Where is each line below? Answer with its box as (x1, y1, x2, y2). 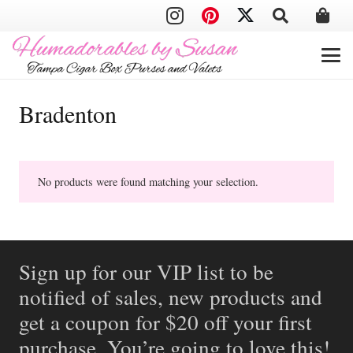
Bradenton (19, 98, 117, 129)
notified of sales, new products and (19, 282, 322, 311)
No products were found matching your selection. (38, 174, 258, 189)
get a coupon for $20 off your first (19, 307, 312, 336)
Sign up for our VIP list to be (19, 257, 273, 286)
